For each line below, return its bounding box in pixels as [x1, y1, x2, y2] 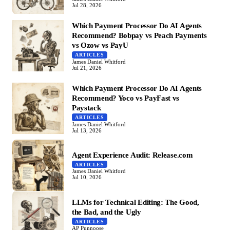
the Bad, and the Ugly [72, 207, 141, 216]
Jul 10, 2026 [72, 174, 102, 181]
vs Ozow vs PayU [72, 41, 128, 50]
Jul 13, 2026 [72, 127, 102, 133]
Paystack [72, 103, 101, 112]
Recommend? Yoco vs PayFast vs [72, 93, 180, 102]
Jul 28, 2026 [72, 2, 102, 9]
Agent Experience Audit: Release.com [72, 150, 193, 159]
